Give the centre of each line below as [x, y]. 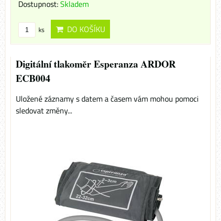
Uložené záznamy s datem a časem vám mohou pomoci [107, 99]
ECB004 [33, 78]
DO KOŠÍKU [84, 29]
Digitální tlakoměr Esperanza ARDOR [96, 64]
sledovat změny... [44, 111]
